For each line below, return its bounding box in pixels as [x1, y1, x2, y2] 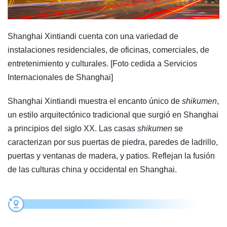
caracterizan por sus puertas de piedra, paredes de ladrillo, [8, 138, 218, 147]
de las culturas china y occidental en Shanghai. [8, 165, 177, 174]
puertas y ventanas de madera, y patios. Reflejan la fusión [8, 152, 215, 161]
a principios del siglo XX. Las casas [8, 124, 137, 133]
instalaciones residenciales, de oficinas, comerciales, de [8, 46, 209, 55]
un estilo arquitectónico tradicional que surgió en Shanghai [8, 110, 218, 120]
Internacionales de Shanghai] [8, 73, 113, 82]
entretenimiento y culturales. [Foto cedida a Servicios [8, 59, 197, 68]
